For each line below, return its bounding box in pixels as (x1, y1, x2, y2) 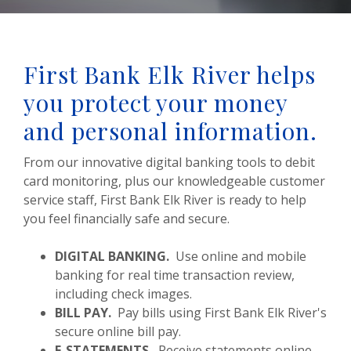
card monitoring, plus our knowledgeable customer (24, 172, 325, 190)
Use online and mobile (169, 248, 306, 265)
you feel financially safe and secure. (24, 210, 236, 227)
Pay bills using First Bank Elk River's (111, 304, 327, 321)
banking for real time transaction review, (55, 266, 295, 284)
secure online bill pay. (55, 323, 181, 340)
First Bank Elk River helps (24, 59, 316, 90)
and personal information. (24, 115, 317, 147)
